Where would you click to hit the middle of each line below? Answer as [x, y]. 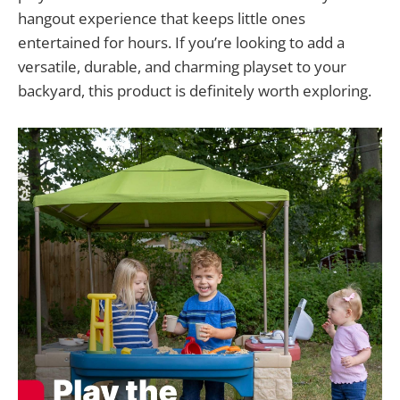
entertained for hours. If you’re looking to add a [181, 43]
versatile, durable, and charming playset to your [182, 67]
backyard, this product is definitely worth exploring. [195, 91]
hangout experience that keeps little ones [162, 19]
